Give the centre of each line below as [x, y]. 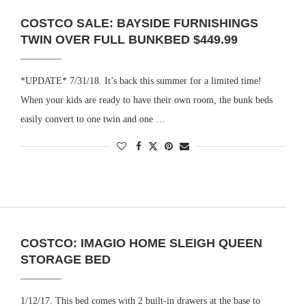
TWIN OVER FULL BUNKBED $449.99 [129, 40]
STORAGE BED [65, 259]
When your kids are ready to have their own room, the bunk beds [146, 100]
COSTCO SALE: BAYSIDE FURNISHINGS [139, 24]
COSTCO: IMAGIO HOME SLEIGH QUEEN [141, 243]
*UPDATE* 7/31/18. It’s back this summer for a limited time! [141, 81]
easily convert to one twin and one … [93, 120]
